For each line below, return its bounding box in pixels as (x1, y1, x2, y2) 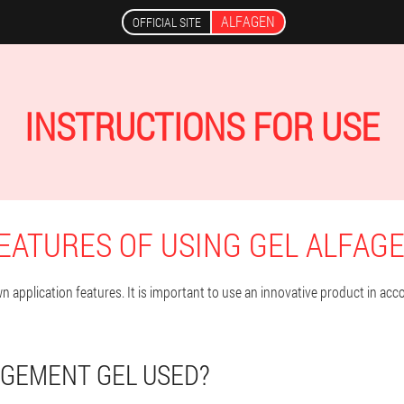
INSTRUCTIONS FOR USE (24, 101, 380, 151)
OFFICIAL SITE (132, 14, 201, 31)
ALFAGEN (220, 12, 275, 31)
